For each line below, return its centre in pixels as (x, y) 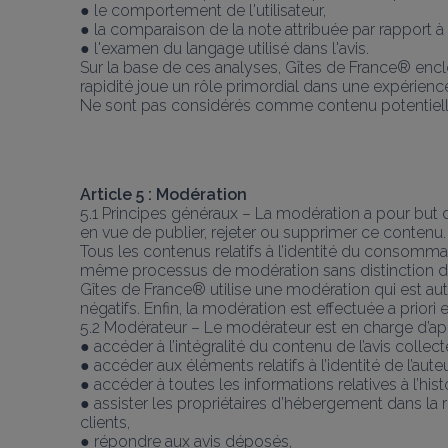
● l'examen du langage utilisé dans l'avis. (224, 48)
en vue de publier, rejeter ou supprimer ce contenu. (263, 232)
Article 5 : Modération (163, 194)
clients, (105, 422)
